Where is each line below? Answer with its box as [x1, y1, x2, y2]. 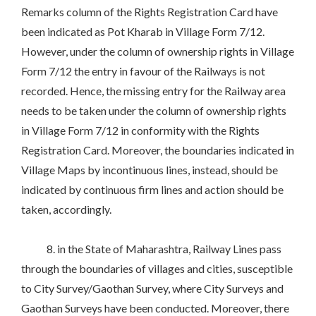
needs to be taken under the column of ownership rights [21, 104, 286, 118]
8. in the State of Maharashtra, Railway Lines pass [21, 242, 281, 256]
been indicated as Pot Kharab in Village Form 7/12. [21, 25, 265, 39]
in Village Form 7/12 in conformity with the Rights [21, 123, 260, 138]
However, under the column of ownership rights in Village [21, 44, 294, 59]
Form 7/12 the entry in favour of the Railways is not [21, 64, 265, 78]
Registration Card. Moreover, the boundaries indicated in [21, 143, 294, 157]
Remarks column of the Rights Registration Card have [21, 5, 278, 19]
